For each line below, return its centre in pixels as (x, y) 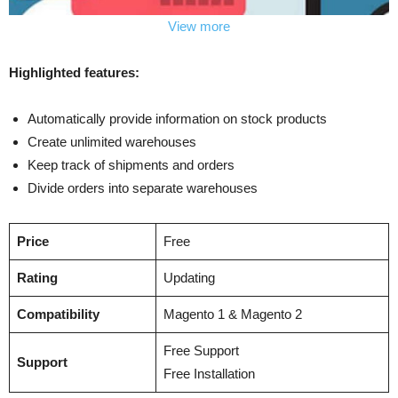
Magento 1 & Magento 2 (232, 314)
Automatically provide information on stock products (177, 118)
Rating (37, 277)
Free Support (201, 350)
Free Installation (209, 373)
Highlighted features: (74, 72)
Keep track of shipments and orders (131, 164)
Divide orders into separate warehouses (143, 187)
